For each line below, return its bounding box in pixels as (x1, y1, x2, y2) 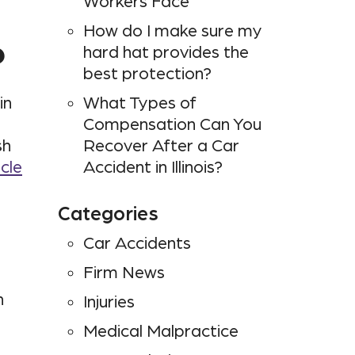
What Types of (83, 94, 197, 113)
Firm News (83, 264, 165, 282)
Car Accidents (83, 235, 191, 253)
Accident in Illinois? (83, 158, 223, 177)
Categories (58, 204, 158, 225)
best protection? (83, 65, 212, 83)
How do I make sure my (83, 22, 262, 40)
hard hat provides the (83, 44, 249, 62)
